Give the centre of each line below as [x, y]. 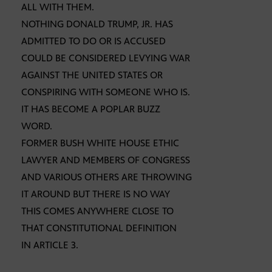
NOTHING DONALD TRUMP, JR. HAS [97, 24]
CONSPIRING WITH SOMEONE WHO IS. [106, 92]
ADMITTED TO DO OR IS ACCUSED [93, 41]
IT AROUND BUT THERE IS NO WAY [96, 194]
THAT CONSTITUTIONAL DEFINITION [99, 228]
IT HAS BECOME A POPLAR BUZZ [91, 109]
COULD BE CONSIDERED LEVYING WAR [106, 58]
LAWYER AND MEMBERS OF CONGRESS [106, 160]
